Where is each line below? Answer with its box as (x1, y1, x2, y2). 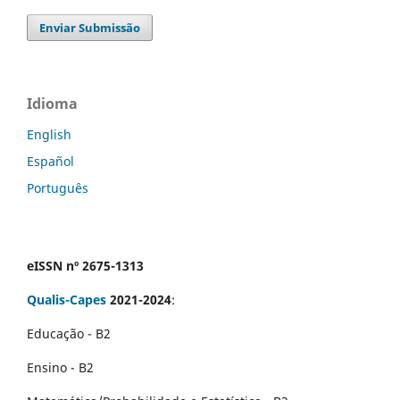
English (27, 126, 71, 143)
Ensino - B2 (27, 358, 94, 376)
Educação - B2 (27, 324, 111, 342)
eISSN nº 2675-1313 (27, 256, 144, 274)
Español (27, 152, 74, 170)
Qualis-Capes (27, 290, 106, 308)
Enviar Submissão (39, 20, 141, 37)
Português (27, 179, 88, 196)
